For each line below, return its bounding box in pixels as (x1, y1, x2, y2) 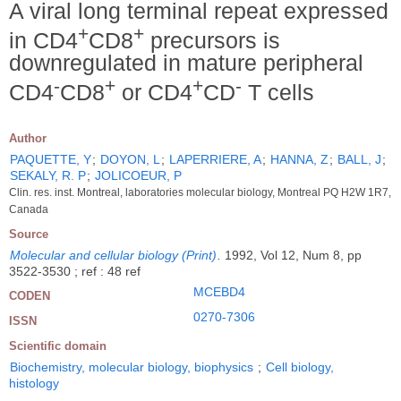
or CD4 (115, 80, 192, 106)
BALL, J (337, 152, 381, 167)
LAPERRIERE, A (169, 152, 261, 167)
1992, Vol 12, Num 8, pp (225, 248, 362, 263)
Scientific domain (9, 339, 107, 354)
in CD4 (9, 28, 78, 54)
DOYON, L (100, 152, 160, 167)
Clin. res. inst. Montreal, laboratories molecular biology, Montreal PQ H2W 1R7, (9, 186, 391, 200)
